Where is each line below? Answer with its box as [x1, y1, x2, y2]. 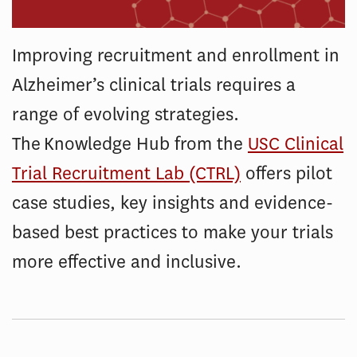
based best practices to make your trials [12, 220, 333, 245]
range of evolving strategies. [12, 102, 239, 127]
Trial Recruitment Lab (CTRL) [12, 161, 241, 186]
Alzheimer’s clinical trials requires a [12, 73, 296, 97]
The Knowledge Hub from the [12, 131, 248, 156]
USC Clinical [248, 131, 343, 156]
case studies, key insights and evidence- [12, 190, 333, 215]
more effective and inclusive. [12, 249, 245, 274]
